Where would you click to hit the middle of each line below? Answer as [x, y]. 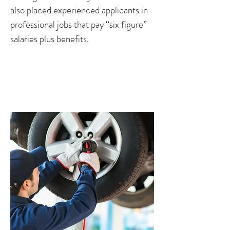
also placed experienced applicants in [79, 10]
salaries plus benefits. [50, 39]
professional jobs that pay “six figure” [79, 24]
